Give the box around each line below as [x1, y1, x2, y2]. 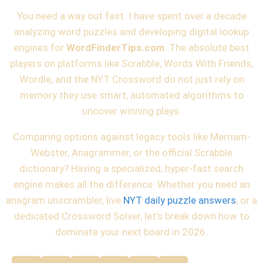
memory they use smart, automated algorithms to [19, 89, 244, 102]
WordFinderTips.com [66, 42, 164, 54]
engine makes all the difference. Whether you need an [13, 178, 250, 191]
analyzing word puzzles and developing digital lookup [14, 26, 249, 38]
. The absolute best [164, 42, 249, 54]
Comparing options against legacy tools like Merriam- [12, 131, 251, 143]
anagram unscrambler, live [6, 194, 121, 207]
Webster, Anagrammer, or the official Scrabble [31, 147, 232, 159]
